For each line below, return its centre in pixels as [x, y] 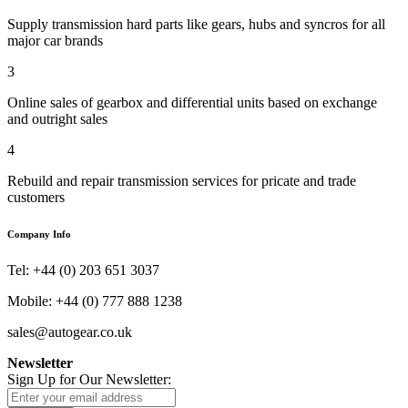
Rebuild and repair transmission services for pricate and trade [182, 180]
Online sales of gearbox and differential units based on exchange [192, 102]
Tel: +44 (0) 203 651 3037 [83, 270]
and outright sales [57, 118]
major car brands [55, 40]
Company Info [39, 234]
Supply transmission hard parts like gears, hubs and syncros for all [196, 24]
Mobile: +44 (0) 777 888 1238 [95, 301]
